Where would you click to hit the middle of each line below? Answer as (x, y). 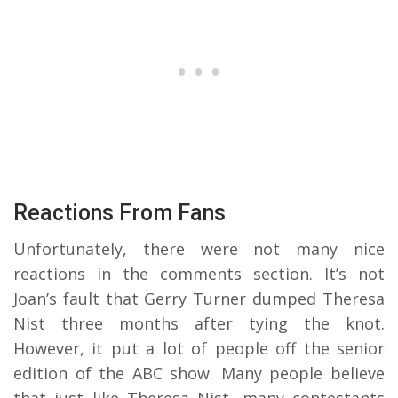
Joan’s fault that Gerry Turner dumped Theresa (199, 298)
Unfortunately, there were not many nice (199, 248)
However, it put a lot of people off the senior (199, 348)
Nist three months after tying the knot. (199, 323)
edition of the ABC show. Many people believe (199, 373)
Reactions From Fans (119, 212)
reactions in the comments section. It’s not (199, 273)
